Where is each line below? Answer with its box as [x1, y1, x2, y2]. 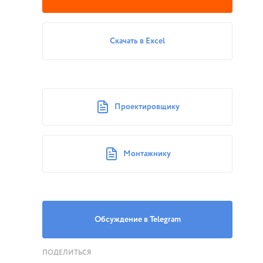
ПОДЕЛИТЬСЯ [42, 248, 91, 258]
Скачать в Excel [110, 35, 165, 47]
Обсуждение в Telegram [94, 214, 181, 225]
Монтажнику [123, 148, 171, 160]
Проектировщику [114, 101, 180, 113]
